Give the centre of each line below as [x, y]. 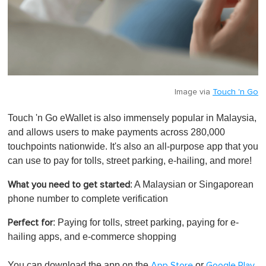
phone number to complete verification [89, 198]
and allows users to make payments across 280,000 [116, 132]
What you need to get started [69, 184]
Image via [194, 92]
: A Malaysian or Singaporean [192, 184]
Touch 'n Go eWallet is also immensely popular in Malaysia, [132, 118]
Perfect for [30, 222]
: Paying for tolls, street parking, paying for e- [146, 222]
